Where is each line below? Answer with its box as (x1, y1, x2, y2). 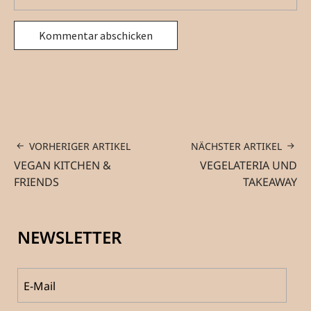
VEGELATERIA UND (200, 158, 297, 174)
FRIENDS (14, 174, 59, 190)
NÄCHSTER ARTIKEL (191, 140, 282, 153)
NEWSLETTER (17, 226, 121, 249)
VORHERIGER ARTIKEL (29, 140, 131, 153)
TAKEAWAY (243, 174, 297, 190)
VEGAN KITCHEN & (14, 158, 111, 174)
